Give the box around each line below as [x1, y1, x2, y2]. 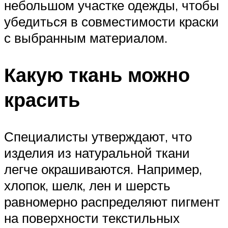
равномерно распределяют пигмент [4, 193, 220, 210]
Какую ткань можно [4, 62, 190, 88]
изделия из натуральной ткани [4, 144, 190, 161]
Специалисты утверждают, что [4, 128, 192, 145]
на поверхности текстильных [4, 209, 180, 226]
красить [4, 87, 80, 112]
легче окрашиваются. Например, [4, 160, 202, 177]
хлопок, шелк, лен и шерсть [4, 177, 170, 193]
